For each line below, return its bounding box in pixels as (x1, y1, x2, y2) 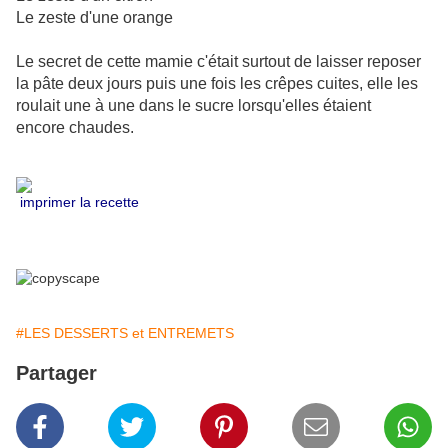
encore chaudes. (16, 119, 134, 137)
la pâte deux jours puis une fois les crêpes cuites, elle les (16, 75, 418, 93)
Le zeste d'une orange (16, 9, 173, 27)
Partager (16, 362, 97, 385)
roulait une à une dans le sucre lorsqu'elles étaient (16, 97, 371, 115)
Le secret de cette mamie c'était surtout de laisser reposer (16, 53, 421, 71)
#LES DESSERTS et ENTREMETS (16, 325, 234, 342)
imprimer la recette (16, 194, 139, 211)
